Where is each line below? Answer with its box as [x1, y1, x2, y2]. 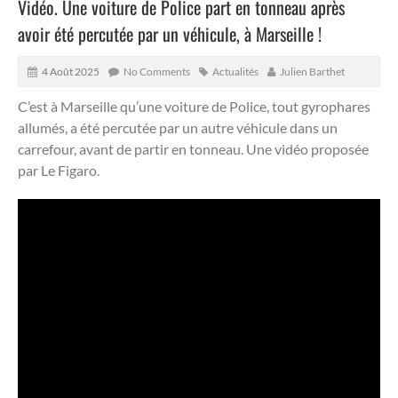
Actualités [212, 64, 259, 78]
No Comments [123, 64, 190, 78]
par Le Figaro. [18, 161, 99, 179]
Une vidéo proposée [243, 139, 369, 157]
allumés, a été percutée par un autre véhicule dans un [18, 118, 338, 136]
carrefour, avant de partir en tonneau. [18, 139, 243, 157]
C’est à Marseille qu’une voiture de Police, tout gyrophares [18, 97, 370, 115]
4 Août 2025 [42, 64, 99, 78]
